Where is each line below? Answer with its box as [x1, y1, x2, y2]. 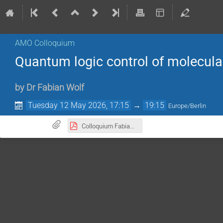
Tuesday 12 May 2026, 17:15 [28, 101, 129, 111]
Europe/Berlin [168, 102, 207, 110]
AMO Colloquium [15, 38, 75, 48]
